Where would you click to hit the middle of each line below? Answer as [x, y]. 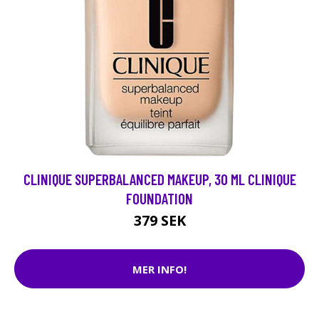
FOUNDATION [159, 198]
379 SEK [159, 220]
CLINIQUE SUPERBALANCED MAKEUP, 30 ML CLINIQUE [159, 179]
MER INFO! [159, 269]
